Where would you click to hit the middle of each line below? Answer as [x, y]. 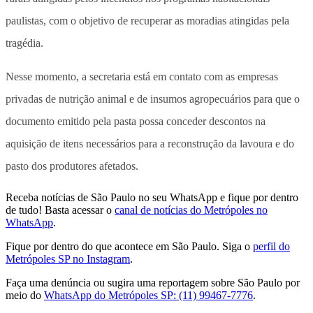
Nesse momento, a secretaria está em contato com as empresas [142, 77]
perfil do [271, 247]
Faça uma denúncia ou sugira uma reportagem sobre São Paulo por [153, 283]
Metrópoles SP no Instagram [68, 259]
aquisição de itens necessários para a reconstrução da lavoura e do [150, 144]
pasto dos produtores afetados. [72, 166]
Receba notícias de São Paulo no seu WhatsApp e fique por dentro [152, 198]
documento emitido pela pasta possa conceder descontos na [136, 122]
